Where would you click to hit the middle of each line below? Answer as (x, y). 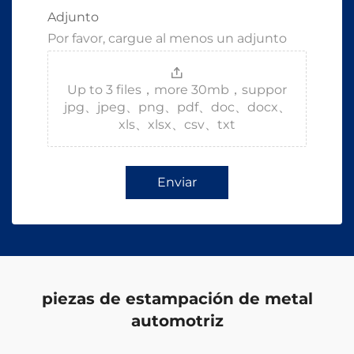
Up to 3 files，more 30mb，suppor (177, 90)
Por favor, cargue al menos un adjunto (167, 38)
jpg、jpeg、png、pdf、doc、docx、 (177, 107)
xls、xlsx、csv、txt (177, 124)
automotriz (177, 321)
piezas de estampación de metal (177, 299)
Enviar (177, 182)
